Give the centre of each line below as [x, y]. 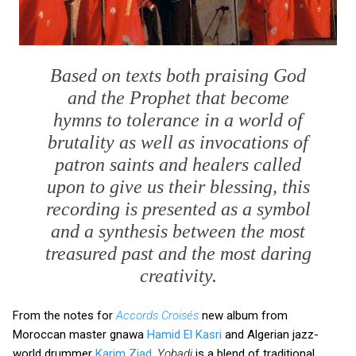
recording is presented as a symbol [178, 209]
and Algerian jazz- [270, 334]
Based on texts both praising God [178, 75]
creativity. [178, 275]
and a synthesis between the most [178, 231]
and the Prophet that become [178, 97]
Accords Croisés [157, 315]
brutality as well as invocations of [178, 142]
